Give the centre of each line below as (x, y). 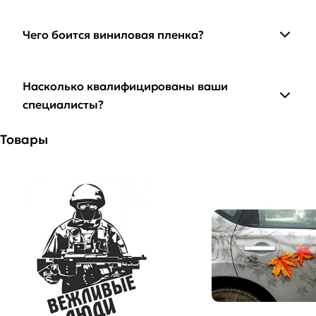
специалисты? (63, 105)
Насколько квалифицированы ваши (125, 86)
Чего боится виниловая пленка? (113, 35)
